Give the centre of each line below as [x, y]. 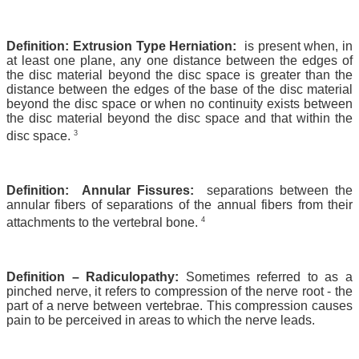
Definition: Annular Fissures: [100, 191]
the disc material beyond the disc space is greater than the [179, 75]
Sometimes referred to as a [269, 277]
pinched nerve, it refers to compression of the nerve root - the [179, 292]
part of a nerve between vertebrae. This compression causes [179, 306]
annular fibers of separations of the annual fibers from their [179, 205]
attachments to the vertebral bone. [104, 223]
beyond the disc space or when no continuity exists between [179, 103]
